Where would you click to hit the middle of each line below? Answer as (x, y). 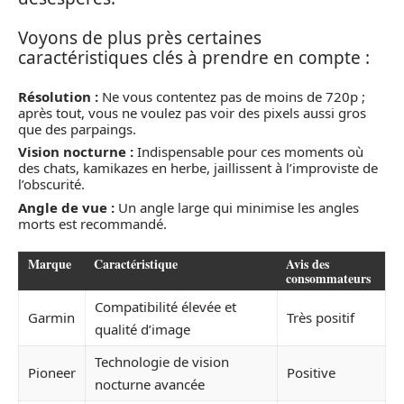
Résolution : (58, 96)
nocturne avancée (150, 385)
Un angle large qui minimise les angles (237, 207)
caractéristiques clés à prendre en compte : (194, 58)
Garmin (51, 318)
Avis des (308, 264)
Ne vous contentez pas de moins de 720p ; (232, 96)
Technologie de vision (162, 362)
